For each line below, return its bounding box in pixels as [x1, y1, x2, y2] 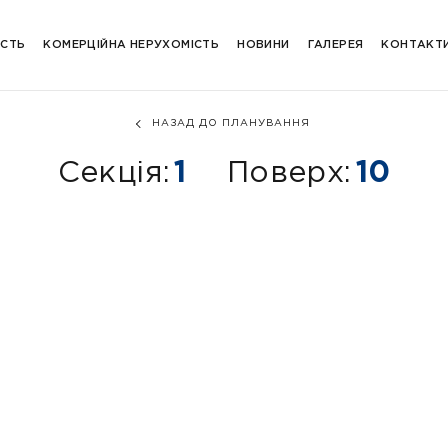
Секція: [57, 160, 171, 187]
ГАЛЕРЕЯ [307, 40, 364, 50]
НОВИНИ [237, 40, 290, 50]
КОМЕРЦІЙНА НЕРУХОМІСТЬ [43, 40, 220, 50]
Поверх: [226, 160, 352, 187]
